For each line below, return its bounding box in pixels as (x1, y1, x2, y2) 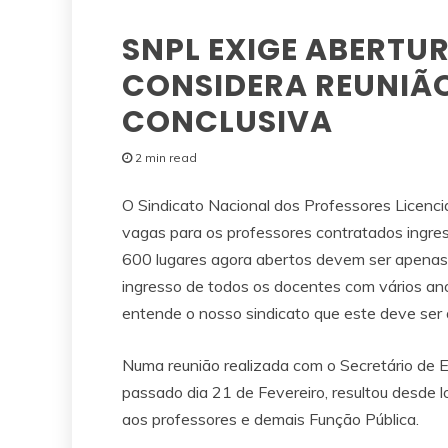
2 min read (135, 149, 197, 165)
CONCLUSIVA (122, 100, 333, 143)
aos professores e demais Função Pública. (122, 408, 419, 429)
